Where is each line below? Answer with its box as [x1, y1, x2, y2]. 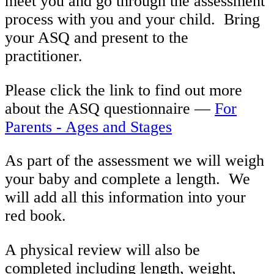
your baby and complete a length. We [5, 170, 250, 188]
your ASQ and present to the [5, 29, 188, 47]
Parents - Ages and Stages [5, 117, 172, 136]
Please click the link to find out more [5, 81, 242, 99]
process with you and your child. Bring [5, 10, 260, 29]
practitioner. [5, 47, 83, 65]
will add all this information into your [5, 188, 246, 207]
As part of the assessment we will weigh [5, 152, 264, 170]
